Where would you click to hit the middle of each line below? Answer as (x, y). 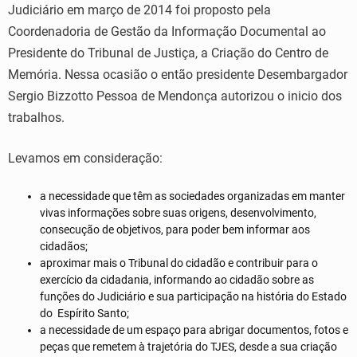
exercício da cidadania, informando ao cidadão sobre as (177, 279)
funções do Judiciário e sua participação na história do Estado (193, 296)
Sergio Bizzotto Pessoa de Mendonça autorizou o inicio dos (175, 96)
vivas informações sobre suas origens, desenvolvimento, (178, 212)
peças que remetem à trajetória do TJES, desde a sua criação (188, 346)
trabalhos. (36, 117)
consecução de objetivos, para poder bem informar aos (175, 229)
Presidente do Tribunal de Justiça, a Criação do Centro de (168, 53)
